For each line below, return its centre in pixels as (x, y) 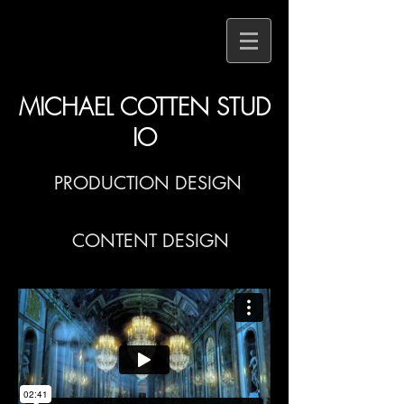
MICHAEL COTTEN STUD (144, 107)
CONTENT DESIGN (151, 241)
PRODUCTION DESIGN (148, 183)
